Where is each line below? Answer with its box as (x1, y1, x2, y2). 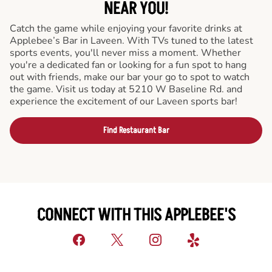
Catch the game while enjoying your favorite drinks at (10, 21, 242, 35)
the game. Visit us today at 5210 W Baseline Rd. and (10, 82, 242, 96)
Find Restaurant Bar (103, 124, 169, 136)
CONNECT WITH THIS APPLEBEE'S (36, 203, 236, 227)
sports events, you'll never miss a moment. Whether (10, 46, 241, 59)
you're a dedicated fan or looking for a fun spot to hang (10, 58, 246, 72)
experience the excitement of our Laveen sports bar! (10, 94, 237, 108)
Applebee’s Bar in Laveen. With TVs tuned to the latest (10, 33, 253, 47)
